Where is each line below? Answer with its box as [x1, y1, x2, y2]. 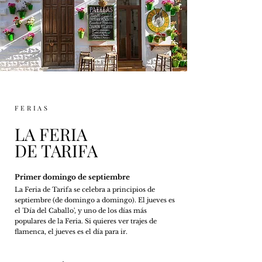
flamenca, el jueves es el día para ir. [15, 227, 127, 236]
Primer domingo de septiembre [15, 173, 130, 181]
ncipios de [122, 185, 155, 194]
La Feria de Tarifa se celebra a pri [15, 185, 122, 194]
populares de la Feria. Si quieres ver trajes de [15, 217, 157, 225]
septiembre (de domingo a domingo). [15, 196, 138, 204]
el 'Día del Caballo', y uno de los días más [15, 206, 147, 215]
